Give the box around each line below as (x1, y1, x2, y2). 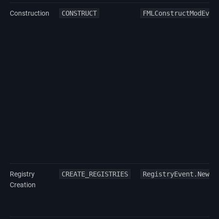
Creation (10, 180, 36, 189)
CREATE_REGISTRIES (62, 170, 128, 178)
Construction (10, 9, 49, 17)
